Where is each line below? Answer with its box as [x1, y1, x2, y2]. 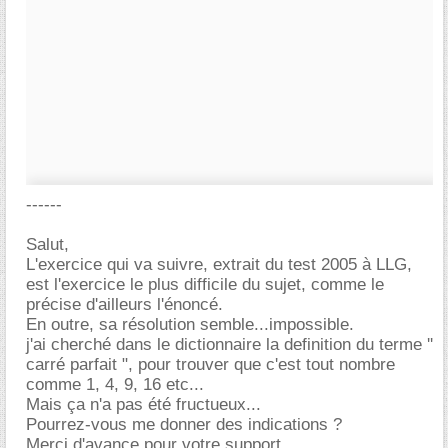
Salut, [26, 235, 69, 254]
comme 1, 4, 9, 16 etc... [26, 375, 204, 394]
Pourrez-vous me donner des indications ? [26, 415, 342, 434]
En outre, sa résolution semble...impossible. [26, 315, 354, 334]
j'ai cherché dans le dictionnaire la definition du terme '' [26, 335, 433, 354]
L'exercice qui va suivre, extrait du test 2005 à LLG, [26, 255, 412, 274]
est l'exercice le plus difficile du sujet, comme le [26, 275, 384, 294]
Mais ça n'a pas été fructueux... [26, 395, 261, 414]
